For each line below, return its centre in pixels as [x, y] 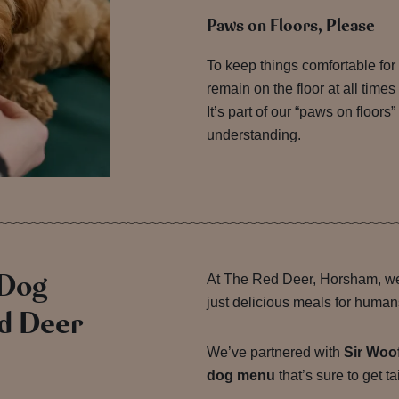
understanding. [253, 134]
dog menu [240, 376]
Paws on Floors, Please [290, 25]
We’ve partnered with [275, 353]
